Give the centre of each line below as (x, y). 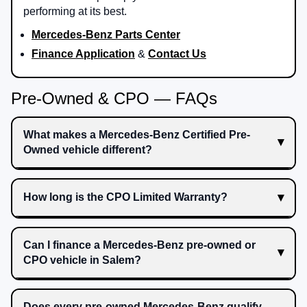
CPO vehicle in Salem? (82, 260)
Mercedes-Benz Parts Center (106, 34)
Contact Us (177, 53)
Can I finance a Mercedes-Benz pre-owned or (139, 245)
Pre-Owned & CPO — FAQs (114, 98)
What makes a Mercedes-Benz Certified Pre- (137, 134)
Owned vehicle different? (88, 149)
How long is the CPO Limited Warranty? (125, 197)
